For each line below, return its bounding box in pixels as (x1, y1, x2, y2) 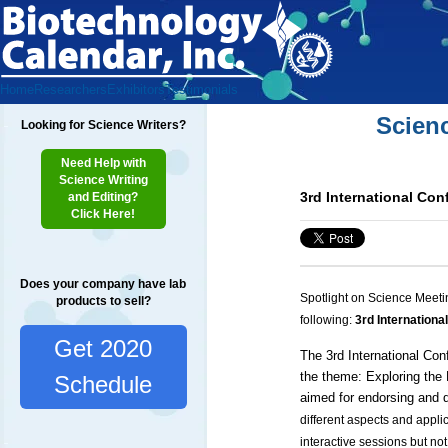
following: (299, 313, 352, 328)
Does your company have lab (20, 277, 187, 291)
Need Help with (60, 156, 146, 170)
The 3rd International (299, 347, 423, 363)
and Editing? (68, 190, 139, 204)
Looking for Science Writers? (20, 118, 186, 132)
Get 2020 (54, 335, 153, 362)
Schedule (54, 371, 153, 398)
